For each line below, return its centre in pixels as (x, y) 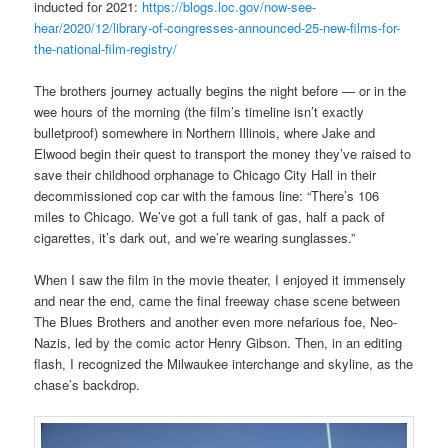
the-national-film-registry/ (106, 49)
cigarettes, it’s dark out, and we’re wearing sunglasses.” (195, 238)
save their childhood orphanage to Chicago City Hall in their (205, 175)
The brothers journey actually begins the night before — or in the (220, 91)
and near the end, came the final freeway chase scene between (217, 301)
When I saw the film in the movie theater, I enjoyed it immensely (220, 280)
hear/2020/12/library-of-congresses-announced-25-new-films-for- (217, 28)
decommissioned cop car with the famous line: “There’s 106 (207, 196)
